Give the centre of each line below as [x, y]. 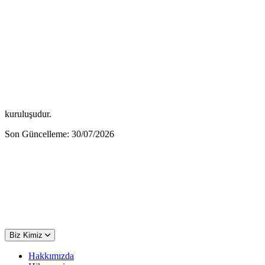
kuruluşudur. [28, 114]
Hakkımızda [51, 256]
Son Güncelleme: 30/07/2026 [59, 134]
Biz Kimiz [26, 235]
